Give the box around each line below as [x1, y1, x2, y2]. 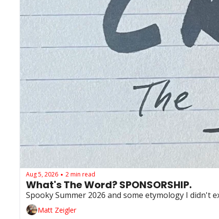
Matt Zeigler [38, 205, 76, 215]
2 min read [66, 170, 95, 178]
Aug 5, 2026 [26, 170, 58, 178]
